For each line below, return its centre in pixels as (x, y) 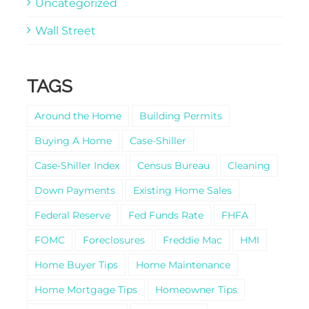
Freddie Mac (192, 240)
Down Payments (74, 190)
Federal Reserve (72, 215)
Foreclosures (113, 240)
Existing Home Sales (182, 190)
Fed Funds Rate (166, 215)
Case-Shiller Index (77, 165)
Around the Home (78, 116)
